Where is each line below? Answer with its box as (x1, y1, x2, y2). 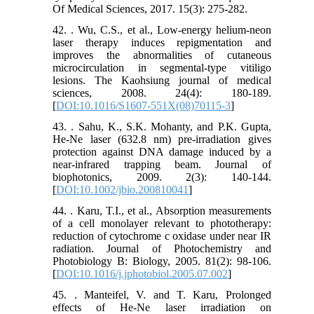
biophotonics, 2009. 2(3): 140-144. (53, 171, 271, 184)
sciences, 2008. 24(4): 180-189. (53, 87, 271, 100)
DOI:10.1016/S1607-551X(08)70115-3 (56, 100, 231, 112)
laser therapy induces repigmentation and (53, 36, 271, 49)
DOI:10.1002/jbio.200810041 (56, 184, 189, 196)
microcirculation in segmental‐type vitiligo (53, 62, 271, 74)
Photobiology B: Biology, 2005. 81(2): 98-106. (53, 255, 271, 268)
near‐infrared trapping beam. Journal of (53, 158, 271, 171)
